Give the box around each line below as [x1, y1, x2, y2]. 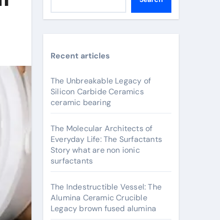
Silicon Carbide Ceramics [51, 86, 144, 97]
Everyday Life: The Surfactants [51, 134, 162, 144]
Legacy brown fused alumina [51, 203, 157, 214]
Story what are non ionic [51, 145, 140, 155]
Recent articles [51, 51, 110, 61]
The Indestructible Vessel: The [51, 182, 162, 192]
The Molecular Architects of [51, 123, 153, 134]
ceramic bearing [51, 97, 111, 108]
